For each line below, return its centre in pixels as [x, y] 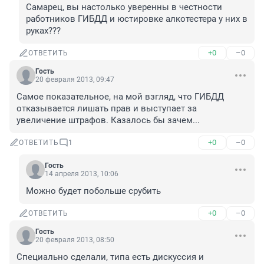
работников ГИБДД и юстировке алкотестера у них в [137, 19]
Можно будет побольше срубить [93, 191]
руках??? [43, 31]
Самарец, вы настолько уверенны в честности [124, 7]
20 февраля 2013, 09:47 [75, 80]
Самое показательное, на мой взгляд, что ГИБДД [120, 97]
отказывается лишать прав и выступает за [107, 109]
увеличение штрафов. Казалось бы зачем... [108, 121]
